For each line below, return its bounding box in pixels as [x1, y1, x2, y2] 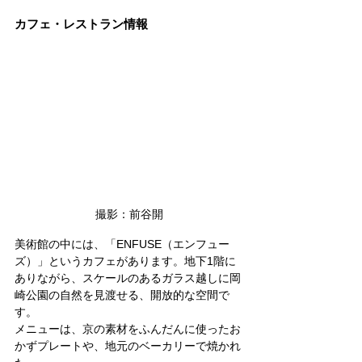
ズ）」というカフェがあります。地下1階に [15, 254, 236, 267]
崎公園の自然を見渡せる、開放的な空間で [15, 288, 229, 301]
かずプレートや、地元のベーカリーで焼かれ [15, 339, 241, 352]
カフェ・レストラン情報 [15, 17, 148, 32]
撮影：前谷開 [95, 207, 163, 221]
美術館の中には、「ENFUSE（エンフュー [15, 237, 229, 250]
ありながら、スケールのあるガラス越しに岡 [15, 271, 241, 284]
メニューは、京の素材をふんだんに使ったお [15, 322, 241, 335]
